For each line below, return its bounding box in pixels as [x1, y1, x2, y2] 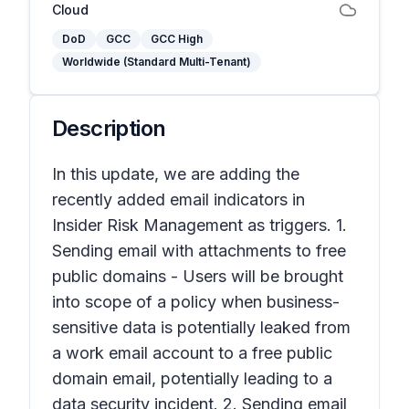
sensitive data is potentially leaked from [52, 318, 351, 337]
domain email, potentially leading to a [52, 369, 332, 388]
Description [52, 115, 166, 142]
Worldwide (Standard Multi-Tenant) [62, 55, 251, 68]
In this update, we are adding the [52, 164, 299, 184]
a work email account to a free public [52, 343, 332, 362]
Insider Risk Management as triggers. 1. [52, 215, 347, 235]
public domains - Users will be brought [52, 267, 343, 286]
